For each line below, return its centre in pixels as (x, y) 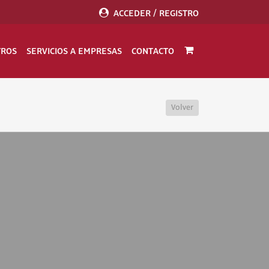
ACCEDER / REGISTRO (156, 13)
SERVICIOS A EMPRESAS (74, 51)
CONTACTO (153, 51)
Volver (182, 107)
